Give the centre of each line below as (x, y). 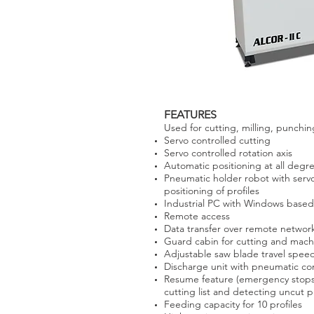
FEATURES (190, 115)
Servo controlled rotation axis (228, 153)
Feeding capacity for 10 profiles (233, 304)
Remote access (197, 216)
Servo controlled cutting (217, 140)
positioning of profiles (212, 191)
